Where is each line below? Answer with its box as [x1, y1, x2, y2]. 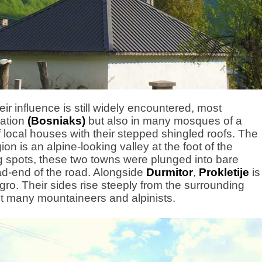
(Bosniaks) [27, 115, 85, 127]
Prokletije [199, 166, 249, 178]
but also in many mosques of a [85, 115, 242, 127]
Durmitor [146, 166, 193, 178]
